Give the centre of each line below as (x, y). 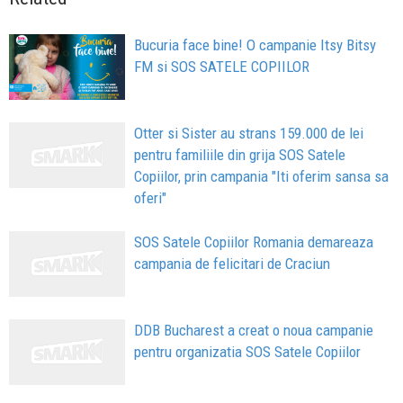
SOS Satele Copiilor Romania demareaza (254, 242)
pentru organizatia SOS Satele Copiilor (248, 351)
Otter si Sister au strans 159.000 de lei (249, 134)
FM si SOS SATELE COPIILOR (222, 67)
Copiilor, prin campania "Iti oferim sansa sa (262, 177)
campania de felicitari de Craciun (233, 264)
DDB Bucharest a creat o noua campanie (254, 330)
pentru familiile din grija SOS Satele (240, 155)
